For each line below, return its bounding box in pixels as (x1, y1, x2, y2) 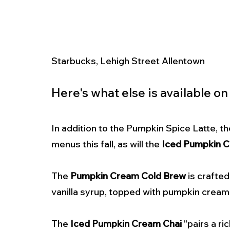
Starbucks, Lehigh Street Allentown (51, 55, 207, 67)
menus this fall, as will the (51, 138, 162, 150)
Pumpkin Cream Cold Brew (70, 170, 186, 182)
